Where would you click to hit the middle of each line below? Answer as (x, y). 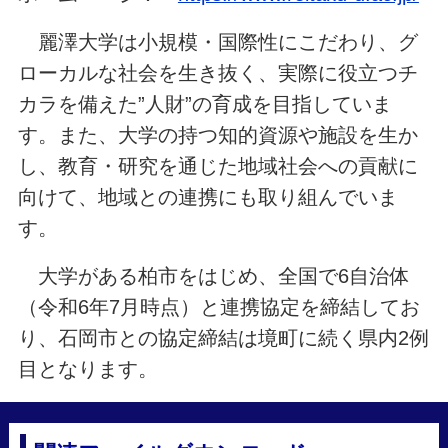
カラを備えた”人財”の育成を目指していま (204, 103)
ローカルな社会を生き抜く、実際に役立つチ (217, 72)
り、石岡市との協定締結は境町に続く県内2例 (223, 337)
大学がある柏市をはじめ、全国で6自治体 (213, 275)
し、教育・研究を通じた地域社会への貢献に (217, 165)
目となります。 (87, 368)
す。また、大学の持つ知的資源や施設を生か (217, 134)
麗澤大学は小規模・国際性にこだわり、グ (217, 41)
